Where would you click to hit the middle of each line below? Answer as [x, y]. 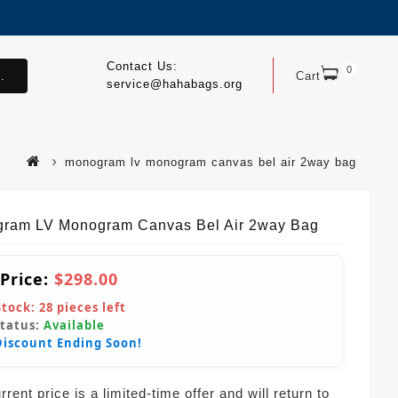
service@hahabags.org [174, 84]
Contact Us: [142, 66]
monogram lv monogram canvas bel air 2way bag [211, 162]
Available [74, 325]
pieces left [90, 307]
